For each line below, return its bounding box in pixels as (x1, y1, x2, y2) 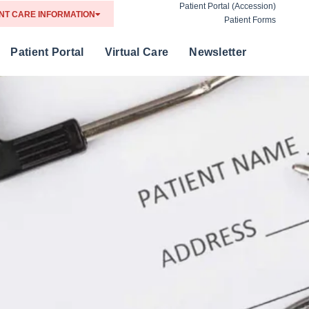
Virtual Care (104, 46, 169, 58)
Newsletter (189, 46, 247, 58)
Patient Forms (224, 15, 277, 25)
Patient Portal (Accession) (179, 1, 277, 11)
